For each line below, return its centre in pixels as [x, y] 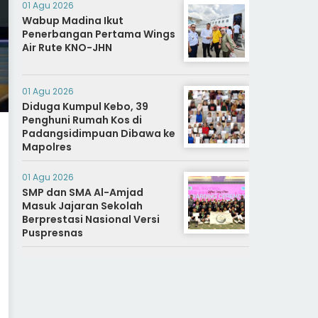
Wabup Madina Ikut [73, 21]
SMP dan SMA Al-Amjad [83, 192]
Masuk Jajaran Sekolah [82, 206]
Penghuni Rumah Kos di [82, 120]
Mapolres [47, 147]
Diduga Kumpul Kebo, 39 [85, 106]
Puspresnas [53, 233]
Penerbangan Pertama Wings [99, 34]
